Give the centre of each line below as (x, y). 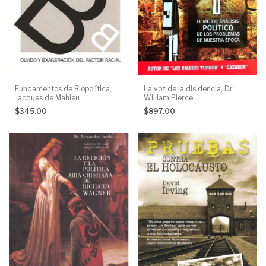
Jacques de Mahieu (47, 98)
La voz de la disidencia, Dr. (189, 89)
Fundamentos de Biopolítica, (63, 89)
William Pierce (168, 98)
